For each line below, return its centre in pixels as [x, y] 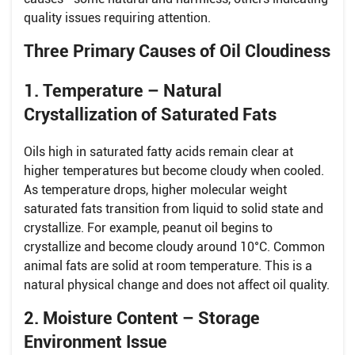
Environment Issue [95, 342]
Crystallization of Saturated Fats [150, 114]
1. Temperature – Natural [123, 90]
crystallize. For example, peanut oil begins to [148, 227]
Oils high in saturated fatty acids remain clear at [158, 151]
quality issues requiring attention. [117, 17]
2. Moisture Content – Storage [142, 318]
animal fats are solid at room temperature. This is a [168, 265]
